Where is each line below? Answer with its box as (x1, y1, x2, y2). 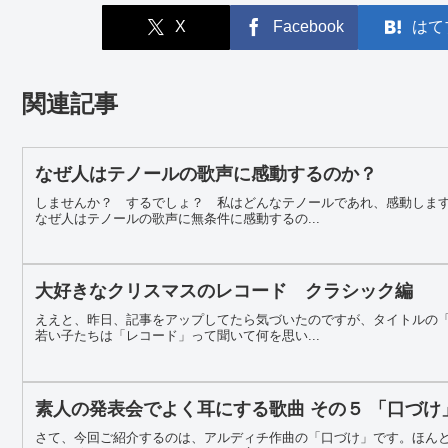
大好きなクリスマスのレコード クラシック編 (35, 281, 413, 302)
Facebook (272, 18, 344, 36)
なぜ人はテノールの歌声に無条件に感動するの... (35, 211, 320, 226)
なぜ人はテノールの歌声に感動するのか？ (35, 163, 377, 184)
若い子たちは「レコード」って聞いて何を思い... (35, 328, 320, 344)
